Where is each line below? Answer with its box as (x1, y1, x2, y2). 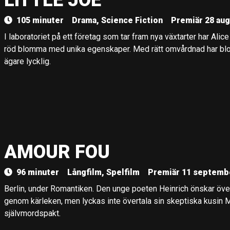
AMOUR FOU (4, 141, 110, 163)
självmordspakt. (4, 208, 61, 218)
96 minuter (16, 167, 59, 177)
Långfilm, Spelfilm (67, 167, 140, 177)
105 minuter (16, 15, 64, 25)
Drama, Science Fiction (72, 15, 163, 25)
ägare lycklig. (4, 56, 51, 66)
